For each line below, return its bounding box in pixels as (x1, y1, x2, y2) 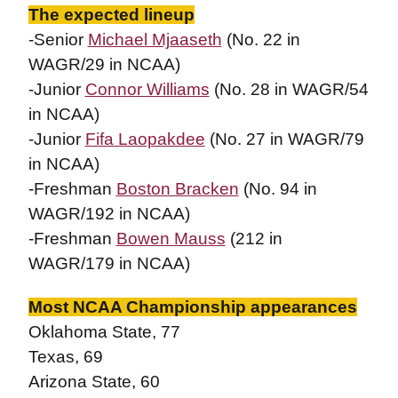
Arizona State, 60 (28, 372, 160, 391)
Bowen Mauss (115, 229, 226, 248)
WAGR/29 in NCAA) (28, 55, 180, 74)
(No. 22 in (221, 30, 300, 49)
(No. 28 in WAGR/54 (209, 80, 369, 99)
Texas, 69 (28, 347, 103, 366)
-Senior (28, 30, 88, 49)
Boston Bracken (115, 179, 239, 198)
